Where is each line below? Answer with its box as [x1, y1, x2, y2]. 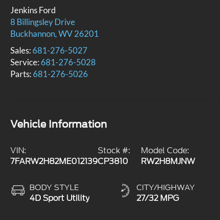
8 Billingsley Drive [10, 17, 76, 27]
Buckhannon [10, 28, 55, 39]
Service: [10, 57, 41, 68]
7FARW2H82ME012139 [10, 156, 98, 167]
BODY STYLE [29, 182, 80, 193]
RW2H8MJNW [140, 156, 195, 167]
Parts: [10, 69, 33, 80]
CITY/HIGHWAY [137, 182, 195, 193]
